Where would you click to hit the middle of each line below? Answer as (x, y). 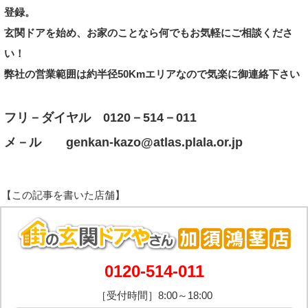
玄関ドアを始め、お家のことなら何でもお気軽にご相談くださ (148, 32)
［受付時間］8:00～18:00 (154, 296)
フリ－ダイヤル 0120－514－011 (100, 117)
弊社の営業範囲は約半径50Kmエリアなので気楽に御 (126, 74)
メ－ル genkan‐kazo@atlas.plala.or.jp (123, 142)
